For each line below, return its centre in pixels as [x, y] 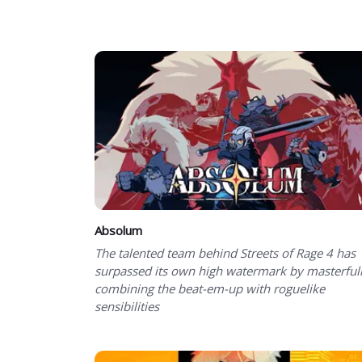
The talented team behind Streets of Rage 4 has [225, 253]
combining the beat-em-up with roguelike [210, 289]
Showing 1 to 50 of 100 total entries [195, 21]
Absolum [118, 231]
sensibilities [127, 307]
